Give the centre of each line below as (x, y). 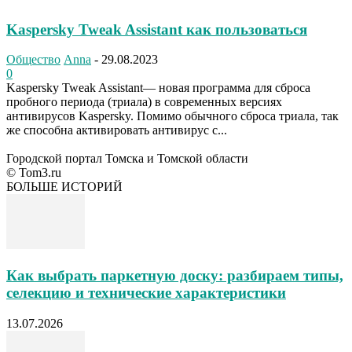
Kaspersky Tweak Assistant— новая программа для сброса (158, 88)
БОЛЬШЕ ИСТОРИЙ (64, 187)
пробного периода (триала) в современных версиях (144, 102)
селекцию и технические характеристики (146, 293)
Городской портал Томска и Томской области (127, 159)
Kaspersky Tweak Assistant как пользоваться (157, 29)
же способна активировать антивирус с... (117, 130)
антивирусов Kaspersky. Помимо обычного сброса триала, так (172, 116)
